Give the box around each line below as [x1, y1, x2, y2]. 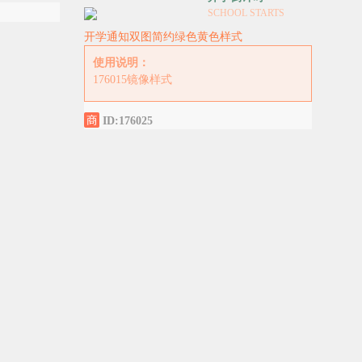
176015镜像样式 [92, 74, 172, 86]
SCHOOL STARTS [207, 7, 284, 19]
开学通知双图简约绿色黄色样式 [83, 31, 242, 44]
